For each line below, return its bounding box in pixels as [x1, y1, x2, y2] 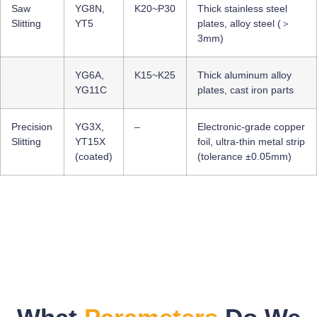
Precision [11, 120, 52, 132]
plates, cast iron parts [197, 83, 294, 96]
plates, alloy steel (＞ [197, 17, 291, 29]
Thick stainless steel [197, 2, 287, 14]
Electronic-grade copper [197, 120, 305, 132]
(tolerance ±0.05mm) [197, 150, 292, 162]
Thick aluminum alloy [197, 69, 292, 81]
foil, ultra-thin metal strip [197, 135, 305, 147]
